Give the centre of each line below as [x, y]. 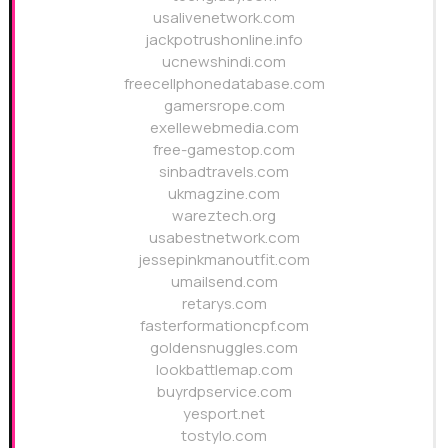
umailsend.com [224, 281]
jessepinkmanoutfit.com [224, 259]
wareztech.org [224, 215]
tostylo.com [224, 435]
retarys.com [224, 303]
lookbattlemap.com [224, 369]
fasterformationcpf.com [224, 325]
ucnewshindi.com [224, 61]
